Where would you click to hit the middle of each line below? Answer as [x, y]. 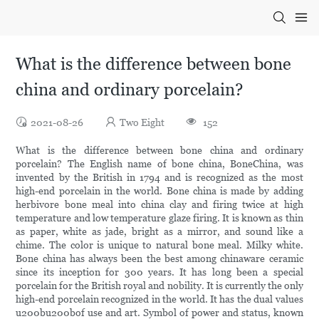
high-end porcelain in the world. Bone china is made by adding [159, 191]
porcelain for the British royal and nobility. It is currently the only [159, 286]
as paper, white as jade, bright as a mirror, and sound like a [159, 232]
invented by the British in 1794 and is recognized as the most [159, 178]
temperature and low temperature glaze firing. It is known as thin [159, 218]
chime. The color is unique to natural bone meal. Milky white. [159, 245]
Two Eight [142, 123]
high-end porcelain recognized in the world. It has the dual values [159, 299]
